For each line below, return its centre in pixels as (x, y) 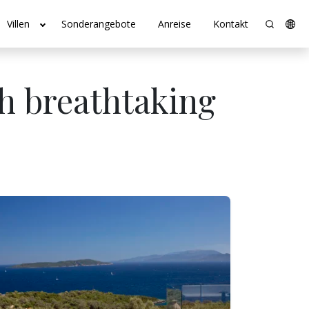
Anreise (175, 24)
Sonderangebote (99, 24)
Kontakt (231, 24)
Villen (18, 24)
